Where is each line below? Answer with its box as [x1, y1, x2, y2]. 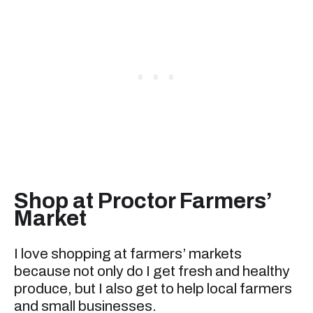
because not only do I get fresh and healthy [14, 263, 290, 279]
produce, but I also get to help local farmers [14, 280, 292, 296]
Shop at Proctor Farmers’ [14, 188, 272, 213]
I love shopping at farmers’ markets [14, 245, 242, 261]
